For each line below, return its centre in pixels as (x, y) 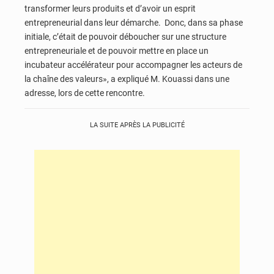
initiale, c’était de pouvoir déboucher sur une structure (125, 36)
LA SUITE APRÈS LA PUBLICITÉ (137, 125)
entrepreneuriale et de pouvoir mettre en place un (117, 50)
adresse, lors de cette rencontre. (85, 93)
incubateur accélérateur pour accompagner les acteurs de (133, 65)
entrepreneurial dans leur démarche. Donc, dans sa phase (134, 22)
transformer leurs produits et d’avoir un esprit (110, 8)
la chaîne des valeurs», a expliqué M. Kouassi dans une (127, 79)
